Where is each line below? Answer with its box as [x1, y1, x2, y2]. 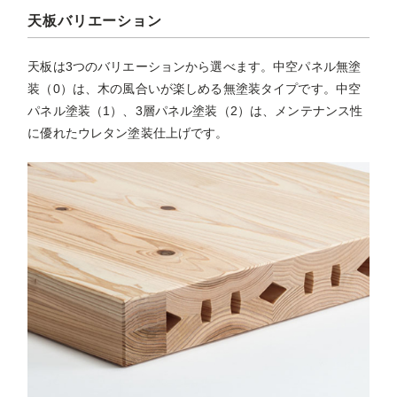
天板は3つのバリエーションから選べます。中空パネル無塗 [27, 58, 362, 74]
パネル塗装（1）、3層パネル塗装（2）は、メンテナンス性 [27, 103, 363, 118]
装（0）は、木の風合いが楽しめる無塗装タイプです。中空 [27, 81, 362, 96]
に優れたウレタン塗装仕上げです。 [27, 125, 229, 140]
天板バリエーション [27, 12, 162, 28]
